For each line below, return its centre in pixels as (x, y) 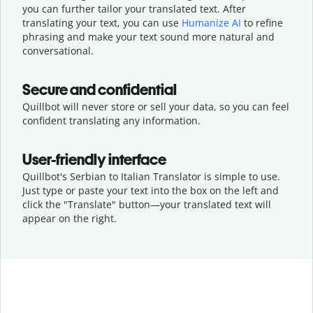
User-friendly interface (94, 159)
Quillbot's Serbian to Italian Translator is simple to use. (151, 176)
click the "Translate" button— (91, 204)
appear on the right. (70, 218)
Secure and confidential (100, 89)
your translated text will (216, 204)
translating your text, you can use (102, 22)
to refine (262, 22)
